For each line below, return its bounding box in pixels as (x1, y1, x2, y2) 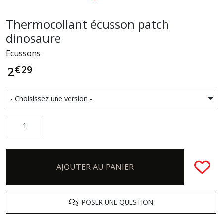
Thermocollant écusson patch (6, 15, 169, 32)
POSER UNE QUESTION (77, 197, 153, 207)
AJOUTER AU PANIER (56, 161, 134, 172)
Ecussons (6, 47, 41, 58)
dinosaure (6, 29, 61, 46)
